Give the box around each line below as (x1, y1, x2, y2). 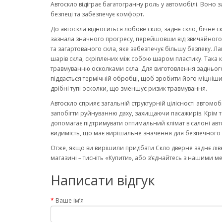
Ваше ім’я (55, 196, 84, 205)
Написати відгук (51, 171, 155, 189)
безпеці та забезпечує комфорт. (51, 10, 146, 18)
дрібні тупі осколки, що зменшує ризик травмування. (51, 84, 207, 93)
